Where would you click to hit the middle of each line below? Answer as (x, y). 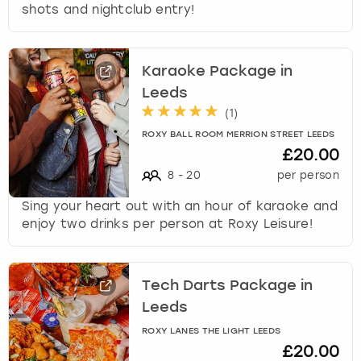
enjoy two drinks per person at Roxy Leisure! (168, 224)
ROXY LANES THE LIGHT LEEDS (212, 331)
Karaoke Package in (218, 72)
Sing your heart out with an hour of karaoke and (180, 206)
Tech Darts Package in (228, 286)
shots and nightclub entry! (108, 9)
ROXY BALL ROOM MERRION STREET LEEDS (239, 135)
